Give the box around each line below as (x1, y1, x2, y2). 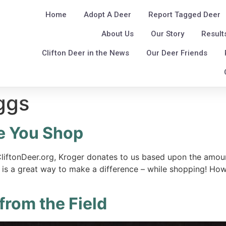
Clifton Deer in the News (42, 48, 130, 58)
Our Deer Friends (146, 48, 208, 58)
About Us (101, 29, 134, 38)
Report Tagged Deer (148, 10, 221, 19)
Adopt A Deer (84, 10, 132, 19)
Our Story (151, 29, 185, 38)
